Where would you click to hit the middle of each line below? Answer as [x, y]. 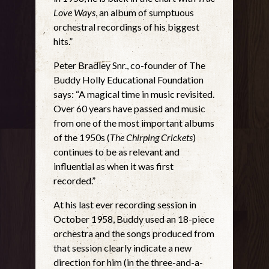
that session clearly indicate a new [123, 247]
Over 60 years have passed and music [130, 108]
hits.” [63, 41]
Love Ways [75, 12]
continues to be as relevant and [117, 151]
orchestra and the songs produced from [134, 233]
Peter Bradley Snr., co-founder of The [130, 65]
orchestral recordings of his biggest [127, 26]
